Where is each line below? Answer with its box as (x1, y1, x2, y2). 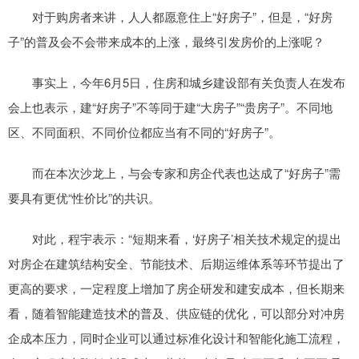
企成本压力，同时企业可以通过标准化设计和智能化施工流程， (8, 329, 345, 346)
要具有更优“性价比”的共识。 (8, 188, 160, 206)
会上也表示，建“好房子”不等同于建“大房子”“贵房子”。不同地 (8, 98, 333, 115)
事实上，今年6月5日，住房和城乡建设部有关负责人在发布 (8, 73, 345, 91)
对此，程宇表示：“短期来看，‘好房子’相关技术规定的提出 (8, 229, 341, 247)
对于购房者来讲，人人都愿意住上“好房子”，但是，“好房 (8, 7, 333, 25)
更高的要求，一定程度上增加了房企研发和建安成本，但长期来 (8, 279, 345, 296)
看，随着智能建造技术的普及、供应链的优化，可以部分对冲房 (8, 304, 345, 321)
